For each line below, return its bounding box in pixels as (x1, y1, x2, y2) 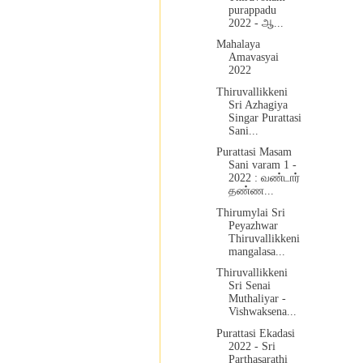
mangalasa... (228, 245, 285, 258)
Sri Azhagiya (228, 98, 288, 111)
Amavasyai (228, 51, 279, 64)
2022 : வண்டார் (228, 172, 300, 185)
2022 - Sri (228, 340, 275, 352)
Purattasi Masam (216, 146, 292, 159)
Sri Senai (228, 280, 271, 293)
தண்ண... (228, 185, 274, 198)
